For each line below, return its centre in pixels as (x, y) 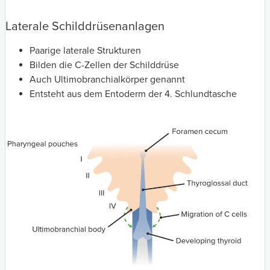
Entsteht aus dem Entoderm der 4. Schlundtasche (133, 94)
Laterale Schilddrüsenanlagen (85, 26)
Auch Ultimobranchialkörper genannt (107, 79)
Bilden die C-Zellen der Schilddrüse (104, 65)
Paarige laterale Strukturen (85, 50)
